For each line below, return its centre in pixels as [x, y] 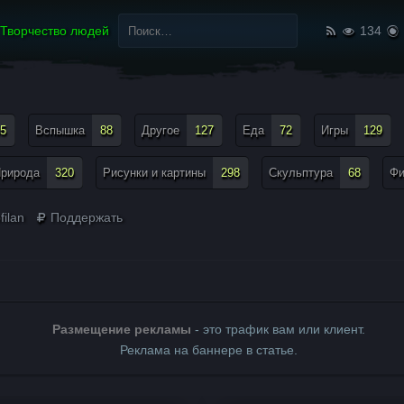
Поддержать [85, 217]
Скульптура [301, 173]
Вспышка [60, 130]
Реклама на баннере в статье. [208, 350]
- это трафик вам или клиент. [278, 329]
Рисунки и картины [154, 173]
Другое [161, 130]
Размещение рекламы [121, 329]
